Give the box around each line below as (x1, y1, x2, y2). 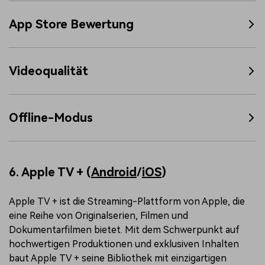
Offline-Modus (9, 110, 93, 125)
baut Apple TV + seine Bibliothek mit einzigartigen (9, 252, 227, 264)
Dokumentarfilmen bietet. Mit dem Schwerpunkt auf (9, 224, 240, 235)
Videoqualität (9, 63, 88, 78)
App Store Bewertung (9, 17, 134, 31)
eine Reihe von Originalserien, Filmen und (9, 209, 188, 221)
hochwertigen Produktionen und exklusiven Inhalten (9, 238, 239, 250)
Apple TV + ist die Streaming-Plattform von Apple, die (9, 195, 245, 207)
